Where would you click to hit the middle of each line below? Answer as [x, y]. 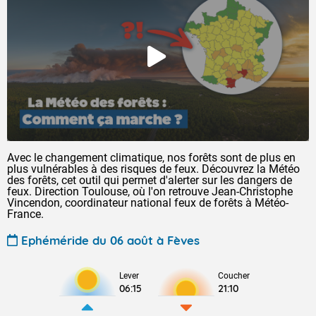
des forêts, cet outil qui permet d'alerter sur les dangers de [150, 180]
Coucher [234, 276]
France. [25, 214]
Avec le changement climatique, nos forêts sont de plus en [151, 158]
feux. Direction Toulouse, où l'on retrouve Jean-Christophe [150, 192]
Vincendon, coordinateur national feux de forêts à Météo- [148, 203]
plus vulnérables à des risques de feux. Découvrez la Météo [153, 169]
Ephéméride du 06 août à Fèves [110, 240]
